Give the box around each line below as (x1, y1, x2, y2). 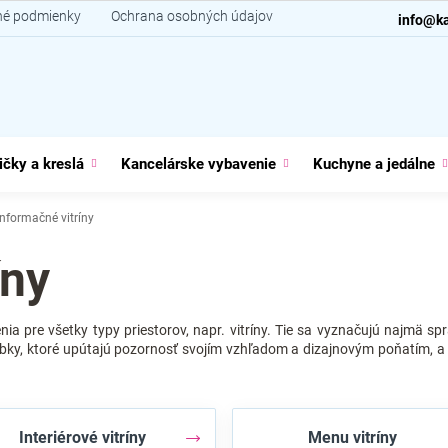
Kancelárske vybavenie (121, 155, 276, 173)
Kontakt (303, 8, 353, 24)
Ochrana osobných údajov (111, 8, 273, 24)
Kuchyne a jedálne (313, 155, 435, 173)
